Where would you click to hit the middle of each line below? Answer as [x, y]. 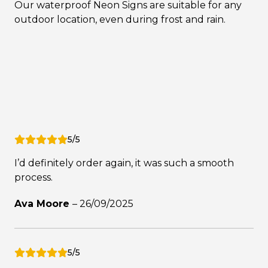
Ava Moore [43, 203]
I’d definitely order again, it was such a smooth [124, 163]
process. [33, 177]
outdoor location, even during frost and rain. [120, 19]
